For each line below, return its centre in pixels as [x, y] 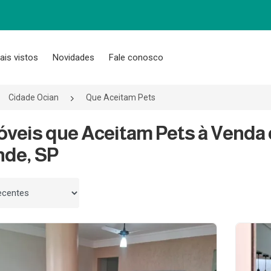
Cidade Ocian [34, 97]
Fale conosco [136, 57]
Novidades [73, 57]
